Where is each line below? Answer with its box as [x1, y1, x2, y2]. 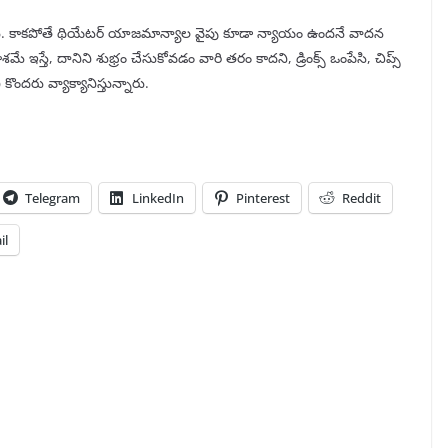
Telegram [25, 189, 80, 208]
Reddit [342, 189, 381, 208]
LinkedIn [132, 189, 184, 208]
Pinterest [236, 189, 290, 208]
